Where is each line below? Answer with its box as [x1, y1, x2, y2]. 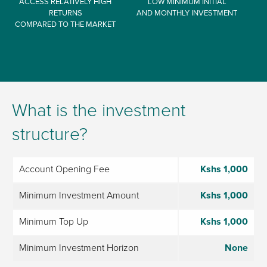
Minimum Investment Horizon [19, 242, 139, 254]
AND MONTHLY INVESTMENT [136, 8, 237, 18]
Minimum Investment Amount [19, 190, 139, 202]
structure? [12, 123, 88, 146]
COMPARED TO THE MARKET [15, 19, 116, 29]
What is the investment [12, 100, 185, 122]
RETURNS [48, 8, 82, 18]
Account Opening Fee [19, 163, 110, 176]
